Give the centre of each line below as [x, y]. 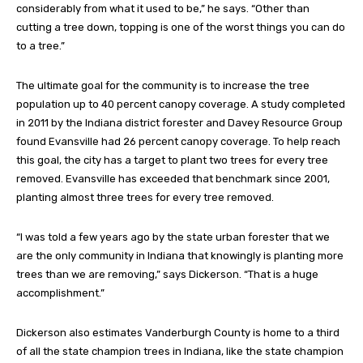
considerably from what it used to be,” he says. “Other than [163, 8]
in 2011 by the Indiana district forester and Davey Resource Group [179, 122]
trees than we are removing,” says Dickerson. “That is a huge [167, 274]
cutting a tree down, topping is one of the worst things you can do [181, 27]
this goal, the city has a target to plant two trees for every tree [172, 160]
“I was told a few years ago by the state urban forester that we [173, 237]
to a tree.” [41, 45]
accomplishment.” [60, 293]
